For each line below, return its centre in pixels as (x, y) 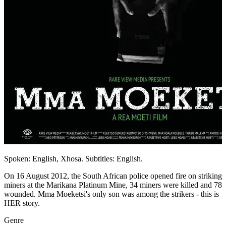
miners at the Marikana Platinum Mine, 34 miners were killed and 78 (113, 185)
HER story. (22, 203)
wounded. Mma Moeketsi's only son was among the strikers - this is (111, 194)
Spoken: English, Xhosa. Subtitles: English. (73, 159)
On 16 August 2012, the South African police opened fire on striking (113, 176)
